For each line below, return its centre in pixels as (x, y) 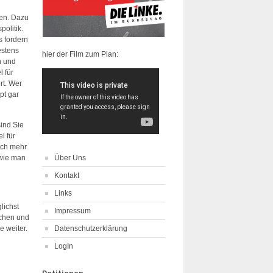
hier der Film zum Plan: (80, 55)
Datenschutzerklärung (90, 228)
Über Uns (70, 158)
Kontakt (66, 175)
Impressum (72, 211)
